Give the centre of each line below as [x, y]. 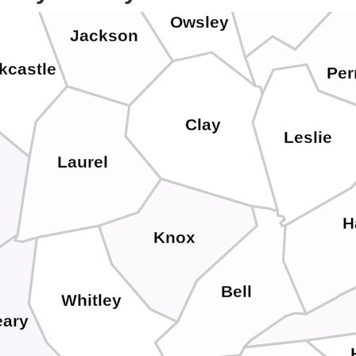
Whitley [91, 300]
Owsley [200, 22]
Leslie [308, 137]
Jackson [104, 36]
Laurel [82, 163]
